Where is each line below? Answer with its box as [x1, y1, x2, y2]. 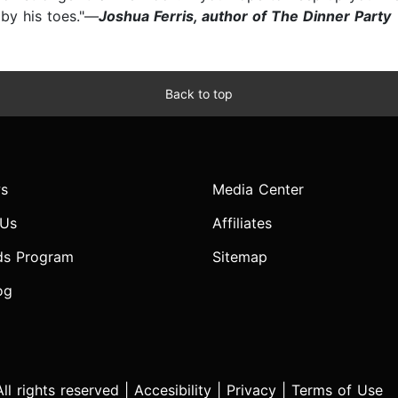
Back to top [165, 86, 233, 102]
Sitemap [212, 248, 267, 267]
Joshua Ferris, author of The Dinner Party [99, 7, 391, 26]
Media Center [212, 180, 304, 199]
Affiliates [212, 214, 272, 233]
